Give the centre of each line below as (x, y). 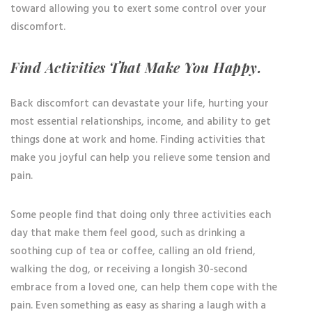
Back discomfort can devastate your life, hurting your (140, 104)
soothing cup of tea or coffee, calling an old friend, (133, 251)
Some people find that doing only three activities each (141, 215)
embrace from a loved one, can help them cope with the (144, 288)
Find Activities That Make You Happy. (136, 68)
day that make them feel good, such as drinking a (128, 233)
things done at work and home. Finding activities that (138, 140)
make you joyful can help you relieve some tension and (140, 158)
